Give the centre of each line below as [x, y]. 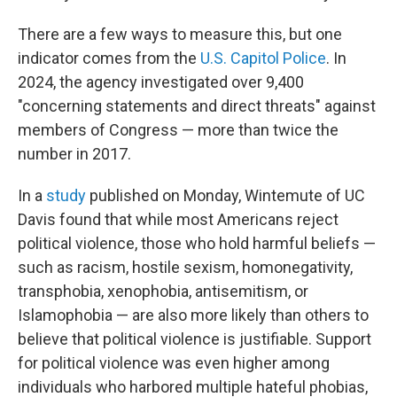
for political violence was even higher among [174, 363]
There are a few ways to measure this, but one [180, 34]
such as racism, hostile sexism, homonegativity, [185, 267]
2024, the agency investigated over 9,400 [161, 82]
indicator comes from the [109, 58]
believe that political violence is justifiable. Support [195, 339]
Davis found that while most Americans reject [178, 219]
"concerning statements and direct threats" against [197, 106]
